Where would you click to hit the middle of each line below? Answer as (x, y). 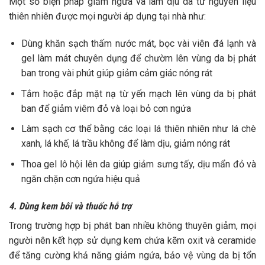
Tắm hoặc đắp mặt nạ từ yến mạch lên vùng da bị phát (138, 93)
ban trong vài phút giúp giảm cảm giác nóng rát (117, 73)
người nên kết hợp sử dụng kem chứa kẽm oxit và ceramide (132, 240)
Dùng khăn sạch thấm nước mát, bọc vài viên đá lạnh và (138, 44)
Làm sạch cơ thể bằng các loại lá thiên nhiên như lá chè (138, 129)
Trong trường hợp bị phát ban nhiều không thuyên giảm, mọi (132, 225)
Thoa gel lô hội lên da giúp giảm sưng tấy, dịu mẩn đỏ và (138, 164)
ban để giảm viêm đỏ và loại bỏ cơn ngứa (106, 108)
